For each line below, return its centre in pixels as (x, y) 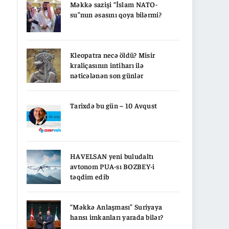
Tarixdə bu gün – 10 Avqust (114, 105)
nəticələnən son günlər (107, 75)
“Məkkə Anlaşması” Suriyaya (116, 206)
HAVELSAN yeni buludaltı (112, 156)
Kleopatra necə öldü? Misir (113, 54)
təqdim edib (90, 176)
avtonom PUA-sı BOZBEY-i (112, 166)
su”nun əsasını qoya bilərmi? (116, 14)
